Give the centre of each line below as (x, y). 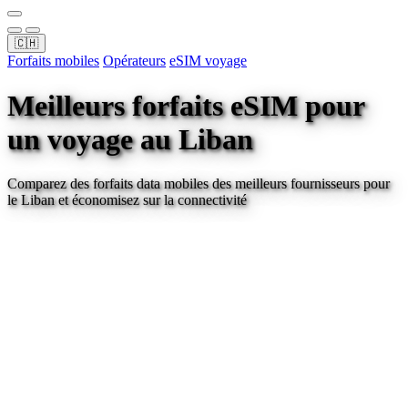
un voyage (74, 139)
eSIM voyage (208, 61)
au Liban (197, 139)
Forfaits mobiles (53, 61)
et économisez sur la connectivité (151, 200)
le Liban (31, 200)
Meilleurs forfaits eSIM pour (186, 105)
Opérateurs (134, 61)
